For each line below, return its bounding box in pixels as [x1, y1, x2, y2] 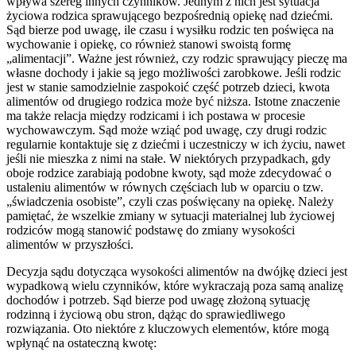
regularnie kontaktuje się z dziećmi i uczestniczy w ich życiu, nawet [6, 137, 345, 151]
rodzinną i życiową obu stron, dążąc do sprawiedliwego [6, 307, 285, 321]
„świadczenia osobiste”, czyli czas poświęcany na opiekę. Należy [6, 194, 334, 208]
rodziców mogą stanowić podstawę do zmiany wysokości [6, 222, 295, 237]
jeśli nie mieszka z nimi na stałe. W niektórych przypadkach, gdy [6, 151, 331, 165]
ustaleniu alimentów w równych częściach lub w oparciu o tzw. [6, 180, 323, 194]
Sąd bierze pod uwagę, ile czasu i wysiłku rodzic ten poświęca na [6, 22, 334, 37]
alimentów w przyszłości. [6, 237, 133, 251]
